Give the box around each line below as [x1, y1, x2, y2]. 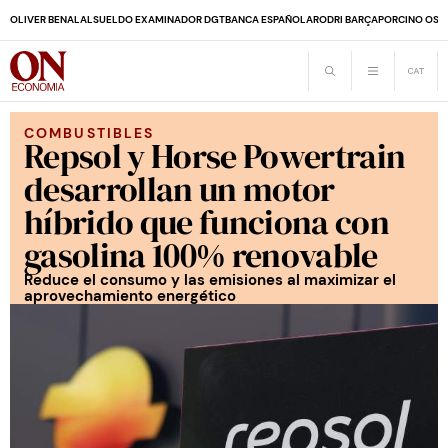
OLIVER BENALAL [10, 13, 93, 26]
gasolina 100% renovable [24, 232, 378, 278]
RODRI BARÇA [313, 13, 378, 26]
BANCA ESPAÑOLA [225, 13, 313, 26]
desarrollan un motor [24, 166, 335, 212]
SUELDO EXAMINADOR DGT [93, 13, 225, 26]
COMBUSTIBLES [24, 124, 155, 142]
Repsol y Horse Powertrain [24, 133, 406, 179]
